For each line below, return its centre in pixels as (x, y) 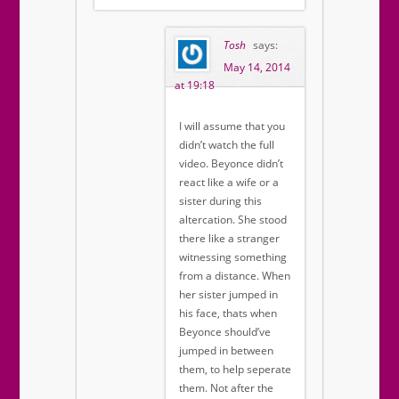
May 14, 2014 (257, 68)
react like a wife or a (229, 183)
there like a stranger (229, 239)
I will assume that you (232, 126)
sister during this (220, 201)
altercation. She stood (233, 220)
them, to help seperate (235, 370)
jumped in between (226, 351)
